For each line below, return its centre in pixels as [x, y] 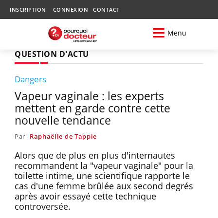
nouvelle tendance [63, 120]
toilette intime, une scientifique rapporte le [102, 175]
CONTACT [106, 9]
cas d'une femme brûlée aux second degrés [104, 186]
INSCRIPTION [28, 9]
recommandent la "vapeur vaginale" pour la [104, 165]
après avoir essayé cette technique [85, 196]
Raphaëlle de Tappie [63, 136]
